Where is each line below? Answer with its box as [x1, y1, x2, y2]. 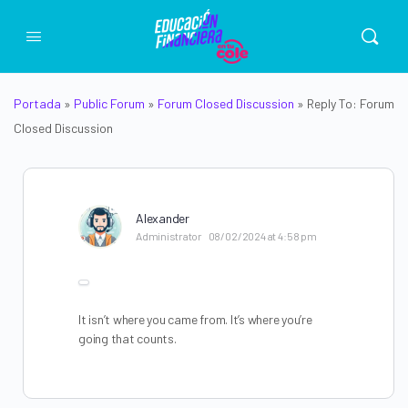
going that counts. [78, 331, 177, 347]
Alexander [136, 210, 189, 226]
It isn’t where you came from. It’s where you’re [78, 311, 312, 328]
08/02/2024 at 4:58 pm [208, 229, 317, 242]
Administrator [136, 229, 202, 242]
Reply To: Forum [307, 96, 394, 111]
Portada [14, 96, 61, 111]
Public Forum [74, 96, 145, 111]
